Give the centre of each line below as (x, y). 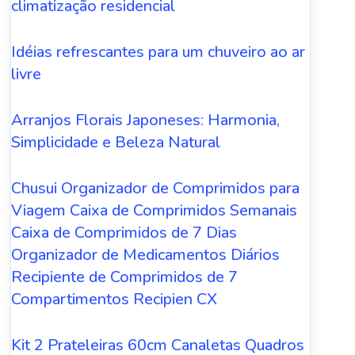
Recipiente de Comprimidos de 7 (125, 277)
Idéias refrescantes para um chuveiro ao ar (158, 52)
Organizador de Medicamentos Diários (146, 254)
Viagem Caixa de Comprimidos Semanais (155, 210)
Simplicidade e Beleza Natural (116, 142)
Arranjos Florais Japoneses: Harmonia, (146, 120)
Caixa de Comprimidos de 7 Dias (124, 232)
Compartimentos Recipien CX (115, 299)
